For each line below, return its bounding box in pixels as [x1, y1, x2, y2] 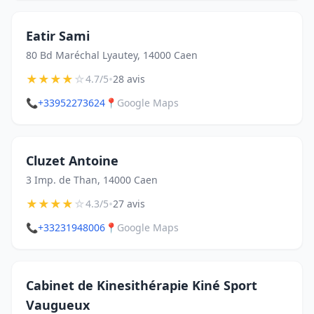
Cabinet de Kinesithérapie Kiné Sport [26, 277, 257, 294]
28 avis [113, 72, 145, 86]
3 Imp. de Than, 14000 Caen [26, 173, 158, 186]
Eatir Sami [26, 27, 90, 44]
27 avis [113, 197, 145, 210]
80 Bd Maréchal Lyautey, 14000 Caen [26, 48, 198, 62]
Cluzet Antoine [26, 152, 118, 169]
